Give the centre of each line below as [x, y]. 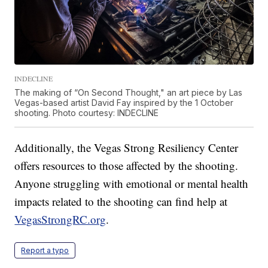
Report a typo [45, 251]
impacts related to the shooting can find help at [121, 202]
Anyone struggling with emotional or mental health [132, 184]
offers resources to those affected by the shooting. [127, 166]
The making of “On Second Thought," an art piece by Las [129, 93]
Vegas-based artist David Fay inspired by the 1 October [124, 103]
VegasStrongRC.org [60, 220]
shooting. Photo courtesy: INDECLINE [87, 113]
